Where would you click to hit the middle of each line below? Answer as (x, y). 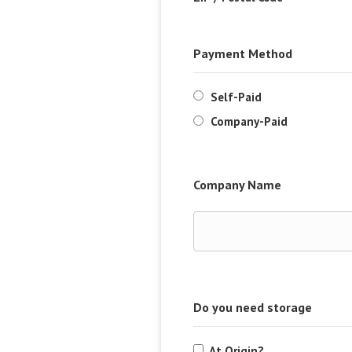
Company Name (238, 185)
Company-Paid (249, 121)
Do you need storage (253, 307)
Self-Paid (236, 97)
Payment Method (243, 53)
